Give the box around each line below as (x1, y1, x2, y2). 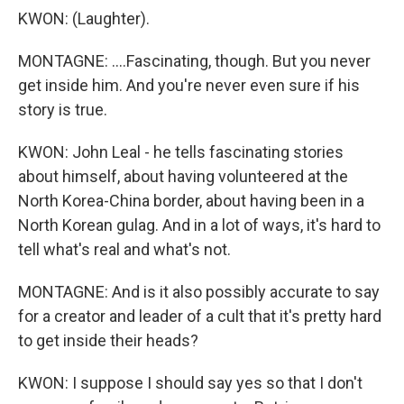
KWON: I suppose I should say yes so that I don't (18, 373, 363, 392)
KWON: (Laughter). (18, 9, 150, 28)
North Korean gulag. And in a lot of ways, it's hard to (18, 216, 381, 234)
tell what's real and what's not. (18, 240, 231, 259)
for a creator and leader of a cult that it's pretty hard (18, 307, 381, 326)
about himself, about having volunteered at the (18, 167, 348, 186)
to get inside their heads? (18, 331, 198, 350)
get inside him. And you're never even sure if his (18, 76, 360, 95)
